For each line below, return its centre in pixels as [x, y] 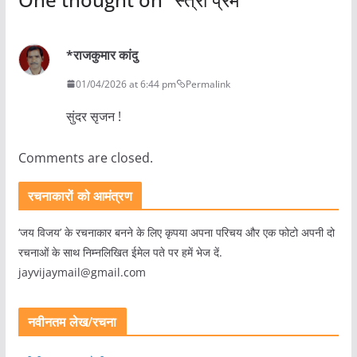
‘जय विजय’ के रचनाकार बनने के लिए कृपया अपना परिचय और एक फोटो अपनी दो [176, 232]
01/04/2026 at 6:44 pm [126, 84]
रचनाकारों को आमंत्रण [80, 196]
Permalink [208, 84]
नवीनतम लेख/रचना [72, 322]
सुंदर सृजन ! [93, 116]
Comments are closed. [85, 157]
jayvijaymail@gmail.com [82, 272]
